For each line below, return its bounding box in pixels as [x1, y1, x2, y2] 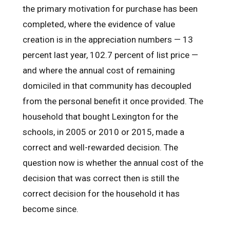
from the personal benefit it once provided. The [23, 95, 203, 106]
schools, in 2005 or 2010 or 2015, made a [23, 126, 184, 137]
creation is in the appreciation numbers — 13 [23, 34, 193, 45]
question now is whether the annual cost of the [23, 157, 203, 168]
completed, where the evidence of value [23, 18, 175, 29]
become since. [23, 203, 79, 214]
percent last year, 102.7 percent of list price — [23, 49, 198, 60]
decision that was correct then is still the [23, 172, 179, 183]
